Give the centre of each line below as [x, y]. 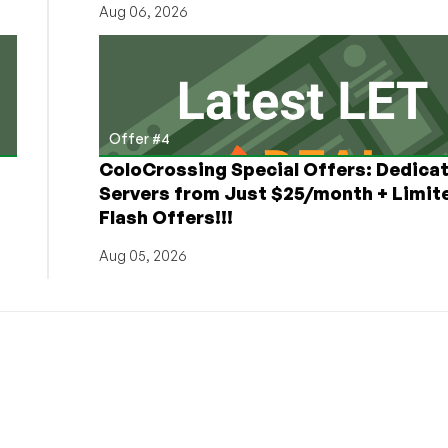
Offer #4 [139, 138]
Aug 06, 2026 [143, 11]
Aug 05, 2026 [142, 255]
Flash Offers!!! [165, 216]
